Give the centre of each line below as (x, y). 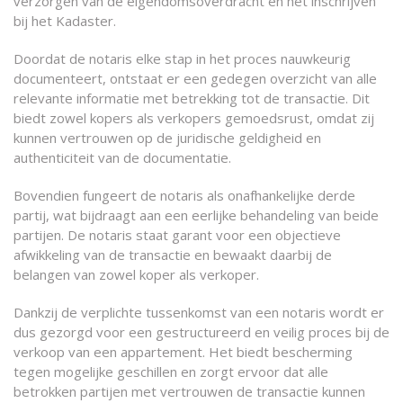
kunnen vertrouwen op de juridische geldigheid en (167, 138)
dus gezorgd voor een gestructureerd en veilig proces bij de (201, 332)
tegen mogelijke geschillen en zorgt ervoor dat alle (171, 372)
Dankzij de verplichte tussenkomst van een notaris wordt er (199, 312)
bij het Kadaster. (65, 21)
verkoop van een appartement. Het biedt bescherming (183, 352)
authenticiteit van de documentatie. (122, 157)
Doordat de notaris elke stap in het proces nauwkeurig (182, 58)
